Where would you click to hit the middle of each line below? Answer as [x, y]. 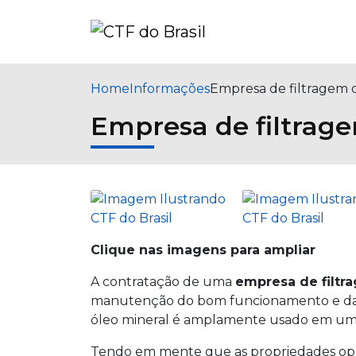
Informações [170, 89]
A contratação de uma [163, 282]
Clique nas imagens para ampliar [203, 250]
